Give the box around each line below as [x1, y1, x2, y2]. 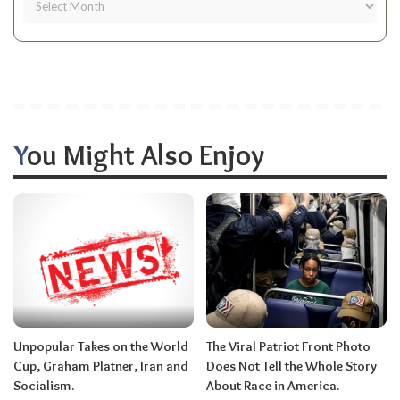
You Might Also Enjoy [27, 137, 264, 172]
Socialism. [13, 378, 74, 395]
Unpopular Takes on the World [13, 338, 188, 355]
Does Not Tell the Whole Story [206, 358, 377, 375]
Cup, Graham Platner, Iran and [13, 358, 188, 375]
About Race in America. [206, 378, 339, 395]
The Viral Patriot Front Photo [206, 338, 371, 355]
